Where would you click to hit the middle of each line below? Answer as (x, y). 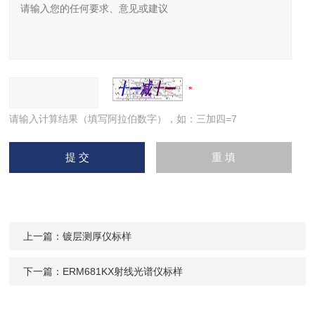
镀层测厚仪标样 (97, 236)
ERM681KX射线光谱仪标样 (123, 271)
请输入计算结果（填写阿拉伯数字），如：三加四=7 (123, 119)
